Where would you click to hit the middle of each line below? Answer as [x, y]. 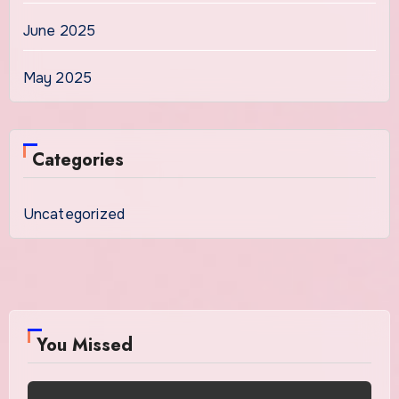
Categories [77, 160]
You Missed [84, 346]
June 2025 [59, 31]
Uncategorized [74, 215]
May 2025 [57, 78]
